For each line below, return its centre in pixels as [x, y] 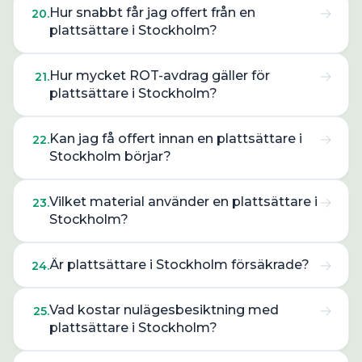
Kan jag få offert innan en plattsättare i [176, 139]
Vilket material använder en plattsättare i [183, 202]
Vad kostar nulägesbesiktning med [164, 310]
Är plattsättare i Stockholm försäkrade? [179, 265]
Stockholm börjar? [110, 156]
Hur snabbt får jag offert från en [152, 13]
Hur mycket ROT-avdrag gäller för [160, 76]
